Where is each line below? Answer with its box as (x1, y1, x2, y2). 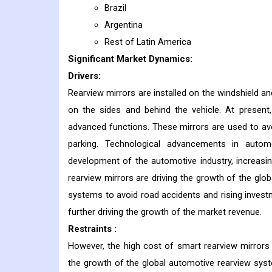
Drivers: (68, 70, 101, 82)
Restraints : (68, 223, 117, 235)
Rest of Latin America (104, 36, 191, 48)
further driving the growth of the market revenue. (68, 206, 262, 218)
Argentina (104, 19, 143, 31)
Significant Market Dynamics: (68, 53, 192, 65)
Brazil (104, 2, 126, 14)
